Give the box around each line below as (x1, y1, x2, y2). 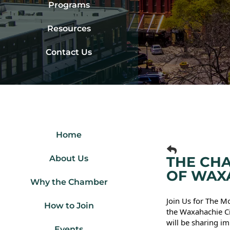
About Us (49, 154, 89, 164)
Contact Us (46, 47, 92, 57)
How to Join (44, 201, 94, 211)
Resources (47, 24, 91, 34)
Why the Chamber (30, 177, 108, 187)
